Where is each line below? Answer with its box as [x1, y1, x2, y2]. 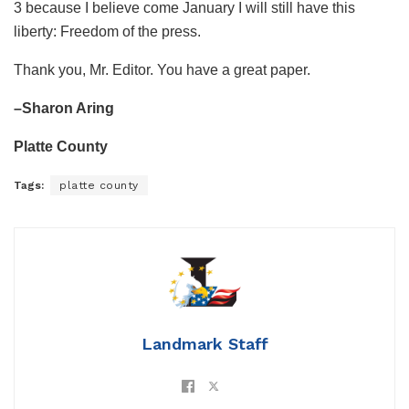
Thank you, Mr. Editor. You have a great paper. [14, 61, 310, 78]
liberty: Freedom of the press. [14, 23, 201, 39]
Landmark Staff [141, 333, 268, 353]
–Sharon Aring [14, 100, 114, 116]
